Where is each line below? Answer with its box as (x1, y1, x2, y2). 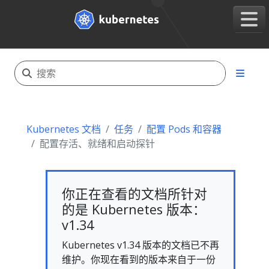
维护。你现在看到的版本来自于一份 (62, 253, 216, 266)
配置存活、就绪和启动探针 (40, 137, 155, 150)
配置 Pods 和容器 (147, 122, 222, 136)
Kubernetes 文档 (26, 122, 101, 136)
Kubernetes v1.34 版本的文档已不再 (62, 238, 219, 252)
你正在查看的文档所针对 (62, 185, 207, 202)
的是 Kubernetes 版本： (62, 201, 206, 218)
